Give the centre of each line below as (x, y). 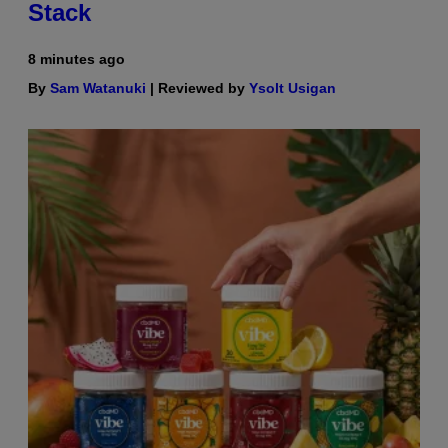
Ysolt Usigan (292, 88)
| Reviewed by (197, 88)
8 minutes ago (76, 59)
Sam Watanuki (98, 88)
